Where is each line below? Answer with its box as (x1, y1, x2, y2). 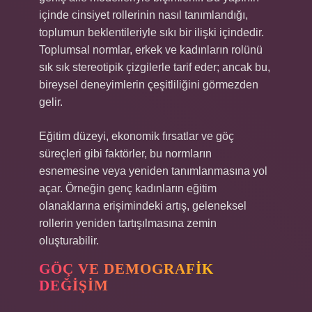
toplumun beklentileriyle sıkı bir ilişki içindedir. (39, 26, 264, 38)
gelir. (39, 96, 63, 108)
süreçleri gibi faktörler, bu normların (39, 148, 212, 159)
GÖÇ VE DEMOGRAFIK (39, 260, 214, 277)
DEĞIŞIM (39, 277, 109, 294)
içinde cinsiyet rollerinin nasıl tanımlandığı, (39, 9, 248, 21)
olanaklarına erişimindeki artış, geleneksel (39, 200, 247, 212)
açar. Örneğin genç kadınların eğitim (39, 182, 217, 194)
